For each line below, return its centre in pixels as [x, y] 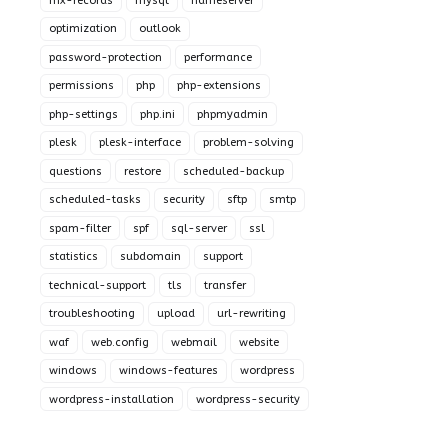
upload [176, 313]
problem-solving [248, 142]
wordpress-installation [111, 399]
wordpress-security [248, 399]
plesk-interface [140, 142]
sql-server [199, 228]
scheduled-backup [233, 171]
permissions [81, 85]
